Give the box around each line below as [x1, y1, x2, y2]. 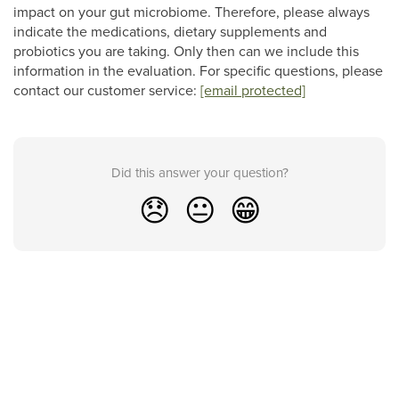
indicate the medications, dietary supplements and [13, 21, 327, 41]
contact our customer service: [13, 80, 200, 100]
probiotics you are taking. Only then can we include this [13, 41, 359, 61]
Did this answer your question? [110, 163, 289, 182]
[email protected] [200, 80, 305, 100]
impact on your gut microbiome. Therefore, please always [13, 2, 370, 21]
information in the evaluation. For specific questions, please [13, 61, 383, 80]
